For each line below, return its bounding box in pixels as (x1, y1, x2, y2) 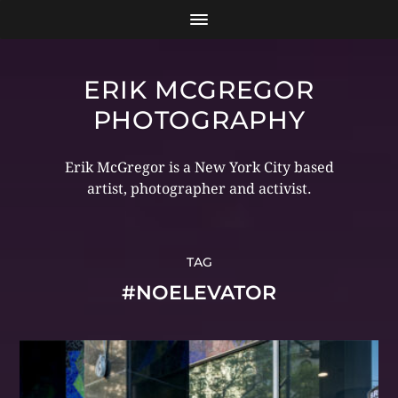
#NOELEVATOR (122, 281, 276, 305)
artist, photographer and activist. (86, 180, 312, 197)
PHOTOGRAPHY (92, 105, 306, 135)
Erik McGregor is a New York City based (64, 159, 334, 176)
